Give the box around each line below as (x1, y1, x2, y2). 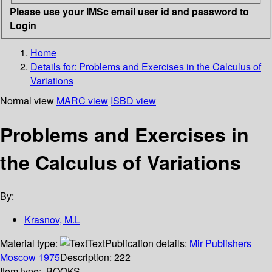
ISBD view (110, 93, 156, 107)
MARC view (56, 93, 108, 107)
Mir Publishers (189, 236, 251, 251)
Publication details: (105, 236, 189, 251)
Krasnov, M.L (24, 212, 80, 227)
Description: (60, 250, 114, 265)
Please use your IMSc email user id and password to (10, 4, 249, 18)
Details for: (30, 59, 79, 73)
